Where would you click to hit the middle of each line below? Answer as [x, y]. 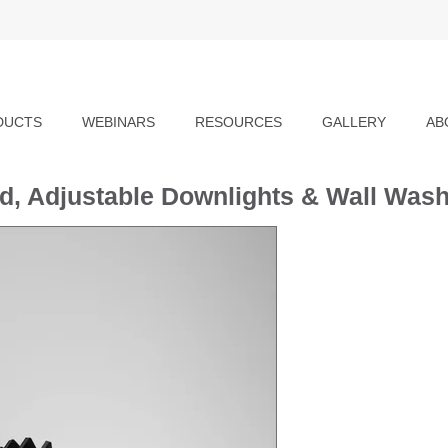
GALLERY [353, 122]
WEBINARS [118, 122]
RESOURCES [238, 122]
